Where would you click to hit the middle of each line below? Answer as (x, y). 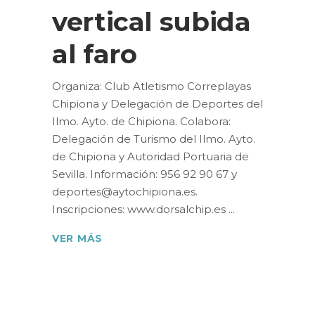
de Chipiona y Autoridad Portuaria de (150, 156)
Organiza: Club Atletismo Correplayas (152, 86)
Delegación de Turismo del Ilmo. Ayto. (154, 139)
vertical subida (152, 21)
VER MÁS (77, 239)
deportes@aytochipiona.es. (125, 192)
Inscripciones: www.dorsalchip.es (140, 209)
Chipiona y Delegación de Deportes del (157, 104)
